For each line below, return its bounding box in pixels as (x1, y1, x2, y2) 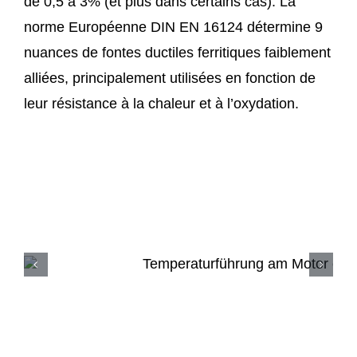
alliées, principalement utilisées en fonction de (23, 70, 316, 87)
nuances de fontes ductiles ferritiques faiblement (23, 45, 331, 61)
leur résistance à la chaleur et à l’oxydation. (23, 96, 299, 112)
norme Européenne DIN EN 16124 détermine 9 (23, 19, 323, 36)
